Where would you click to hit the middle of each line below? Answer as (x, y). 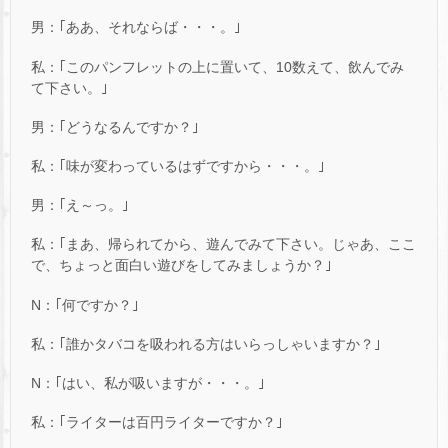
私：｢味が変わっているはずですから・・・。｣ (178, 166)
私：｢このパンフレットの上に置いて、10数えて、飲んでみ (217, 66)
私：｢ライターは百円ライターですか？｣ (157, 422)
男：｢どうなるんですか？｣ (115, 126)
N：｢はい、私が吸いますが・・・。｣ (148, 382)
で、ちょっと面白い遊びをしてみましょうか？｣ (181, 265)
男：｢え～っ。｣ (80, 205)
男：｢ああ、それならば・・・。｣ (136, 27)
